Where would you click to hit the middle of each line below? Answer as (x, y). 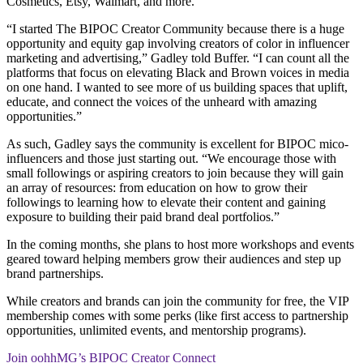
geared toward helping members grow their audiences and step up (174, 259)
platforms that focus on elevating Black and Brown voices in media (178, 73)
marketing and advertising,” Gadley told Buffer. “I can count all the (178, 58)
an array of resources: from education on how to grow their (157, 188)
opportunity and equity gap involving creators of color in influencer (178, 44)
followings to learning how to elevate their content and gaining (166, 203)
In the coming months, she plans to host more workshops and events (180, 245)
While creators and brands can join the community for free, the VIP (177, 301)
